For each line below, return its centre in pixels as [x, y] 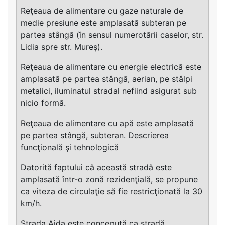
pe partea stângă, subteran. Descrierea [95, 135]
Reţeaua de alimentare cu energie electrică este [111, 67]
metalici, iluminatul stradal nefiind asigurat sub [109, 91]
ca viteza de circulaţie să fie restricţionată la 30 [111, 191]
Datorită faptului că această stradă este [96, 167]
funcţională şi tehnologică [70, 147]
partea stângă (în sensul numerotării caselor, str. [112, 34]
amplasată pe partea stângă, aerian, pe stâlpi [106, 79]
